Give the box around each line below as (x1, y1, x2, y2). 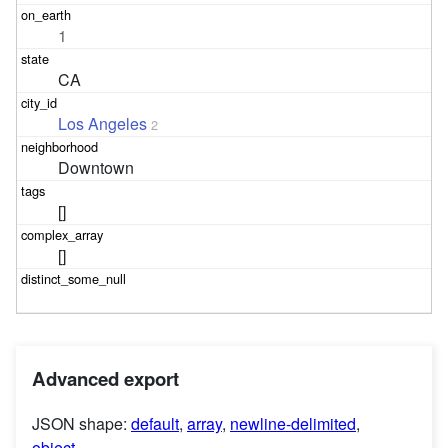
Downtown (58, 156, 135, 180)
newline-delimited (230, 411, 356, 435)
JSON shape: (32, 411, 131, 435)
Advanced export (32, 365, 179, 393)
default (131, 411, 179, 435)
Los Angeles (58, 112, 148, 136)
